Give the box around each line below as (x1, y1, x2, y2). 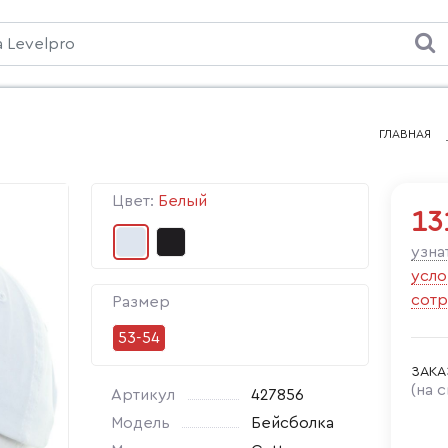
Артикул (111, 387, 175, 403)
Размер (112, 294, 170, 310)
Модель (111, 415, 170, 431)
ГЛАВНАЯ (379, 128, 431, 140)
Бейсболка (251, 415, 334, 431)
